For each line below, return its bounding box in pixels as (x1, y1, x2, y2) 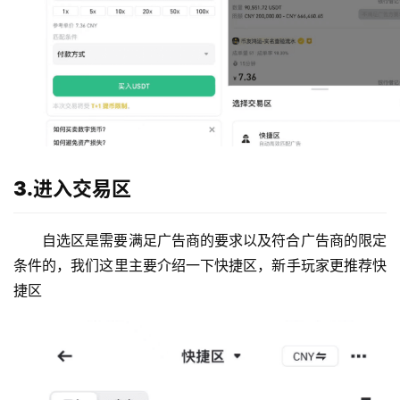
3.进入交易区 (13, 176, 131, 200)
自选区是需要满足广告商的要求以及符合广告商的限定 (42, 230, 387, 249)
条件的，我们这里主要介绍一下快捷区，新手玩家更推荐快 (13, 255, 387, 274)
